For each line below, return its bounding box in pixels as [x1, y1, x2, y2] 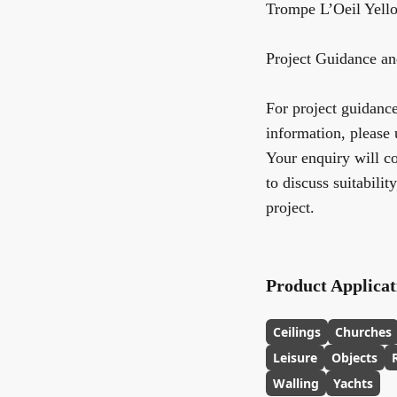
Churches [335, 323, 392, 340]
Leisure [273, 349, 317, 366]
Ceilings [273, 323, 321, 340]
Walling [273, 375, 319, 392]
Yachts [333, 375, 373, 392]
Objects [331, 349, 378, 366]
